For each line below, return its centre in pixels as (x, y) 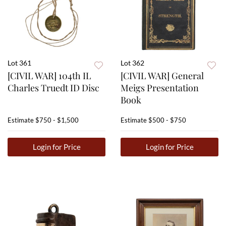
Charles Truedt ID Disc (53, 88)
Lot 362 (132, 63)
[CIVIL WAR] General (162, 76)
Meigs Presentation (160, 88)
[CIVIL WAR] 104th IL (49, 76)
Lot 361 (19, 63)
